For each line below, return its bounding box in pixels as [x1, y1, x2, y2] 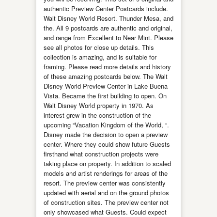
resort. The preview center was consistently [44, 178, 166, 187]
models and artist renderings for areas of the [44, 169, 168, 178]
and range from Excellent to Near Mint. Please [44, 33, 173, 42]
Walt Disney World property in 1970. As [44, 101, 154, 110]
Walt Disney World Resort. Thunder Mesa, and [44, 14, 173, 23]
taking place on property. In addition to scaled [44, 159, 171, 168]
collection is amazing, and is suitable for [44, 52, 156, 62]
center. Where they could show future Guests [44, 139, 170, 149]
